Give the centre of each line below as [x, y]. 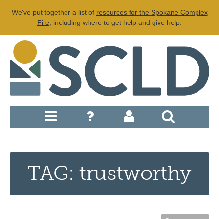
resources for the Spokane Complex [152, 12]
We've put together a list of [54, 12]
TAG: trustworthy [109, 173]
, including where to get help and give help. [116, 22]
